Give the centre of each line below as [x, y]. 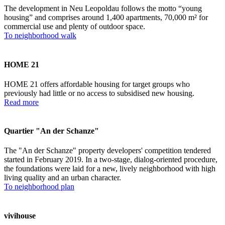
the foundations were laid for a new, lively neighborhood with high [110, 169]
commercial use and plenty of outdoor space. [75, 27]
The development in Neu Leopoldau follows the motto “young [103, 9]
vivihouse [20, 215]
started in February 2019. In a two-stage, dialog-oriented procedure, [111, 160]
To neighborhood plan [39, 187]
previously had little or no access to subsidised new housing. [99, 93]
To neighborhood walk [40, 36]
